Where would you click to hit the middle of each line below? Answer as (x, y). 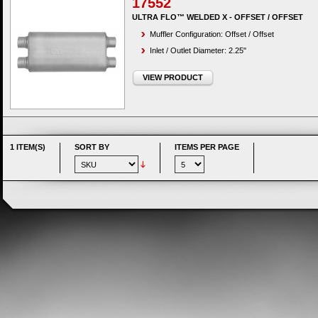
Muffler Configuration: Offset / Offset (212, 34)
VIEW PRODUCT (173, 77)
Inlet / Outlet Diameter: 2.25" (198, 50)
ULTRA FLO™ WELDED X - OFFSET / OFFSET (218, 17)
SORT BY (92, 147)
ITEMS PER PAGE (207, 147)
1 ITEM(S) (28, 147)
